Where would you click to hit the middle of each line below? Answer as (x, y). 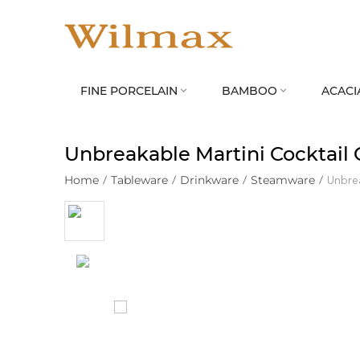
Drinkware (209, 180)
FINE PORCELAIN (129, 91)
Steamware (283, 180)
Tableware (139, 180)
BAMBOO (250, 91)
